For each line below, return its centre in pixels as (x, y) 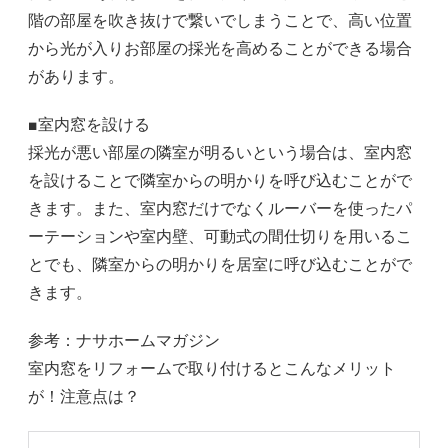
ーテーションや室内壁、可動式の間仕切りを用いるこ (220, 237)
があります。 (76, 77)
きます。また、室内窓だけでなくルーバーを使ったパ (220, 209)
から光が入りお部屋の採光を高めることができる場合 (220, 49)
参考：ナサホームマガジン (124, 341)
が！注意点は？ (84, 397)
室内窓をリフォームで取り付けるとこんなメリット (212, 369)
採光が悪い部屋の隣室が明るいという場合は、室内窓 (220, 153)
